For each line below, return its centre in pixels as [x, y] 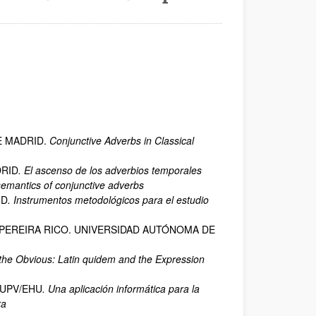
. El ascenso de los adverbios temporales [110, 170]
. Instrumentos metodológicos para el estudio [108, 200]
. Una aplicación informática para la [121, 288]
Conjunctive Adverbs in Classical [122, 140]
